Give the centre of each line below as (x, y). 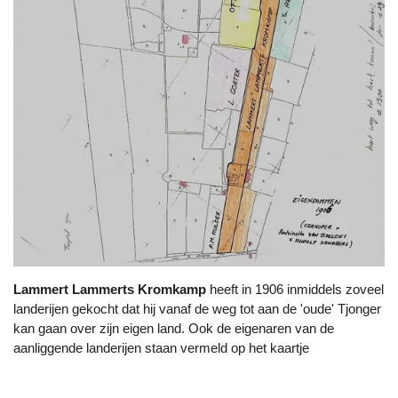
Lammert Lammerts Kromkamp (110, 290)
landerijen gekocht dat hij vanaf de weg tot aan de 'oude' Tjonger (197, 309)
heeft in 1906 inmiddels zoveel (295, 290)
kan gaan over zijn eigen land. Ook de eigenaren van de (174, 329)
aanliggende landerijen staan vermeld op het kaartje (161, 348)
